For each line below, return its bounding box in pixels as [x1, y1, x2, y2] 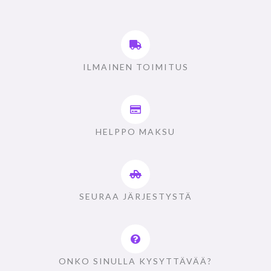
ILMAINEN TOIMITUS [82, 62, 189, 73]
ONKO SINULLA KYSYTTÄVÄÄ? [59, 256, 212, 267]
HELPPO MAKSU [96, 126, 175, 137]
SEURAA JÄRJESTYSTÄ [79, 191, 192, 202]
